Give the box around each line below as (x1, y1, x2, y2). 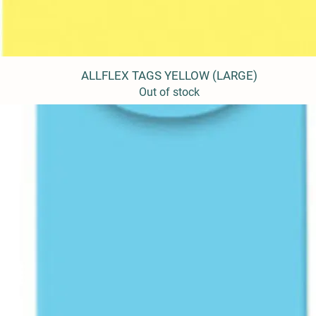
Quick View (145, 68, 193, 80)
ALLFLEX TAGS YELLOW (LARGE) (81, 68, 257, 83)
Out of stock (139, 85, 200, 99)
